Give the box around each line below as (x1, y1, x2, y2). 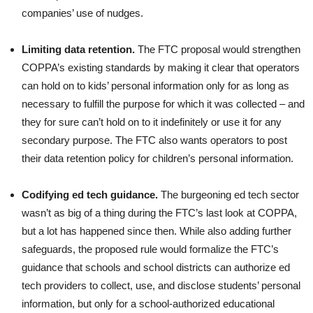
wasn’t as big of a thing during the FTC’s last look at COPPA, (22, 206, 297, 219)
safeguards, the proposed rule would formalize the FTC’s (22, 242, 279, 255)
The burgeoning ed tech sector (158, 188, 299, 201)
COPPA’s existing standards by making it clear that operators (22, 61, 300, 73)
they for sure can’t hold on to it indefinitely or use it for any (22, 115, 282, 128)
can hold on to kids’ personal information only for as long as (22, 79, 289, 92)
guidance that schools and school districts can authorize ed (22, 261, 290, 273)
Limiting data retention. (22, 43, 135, 55)
